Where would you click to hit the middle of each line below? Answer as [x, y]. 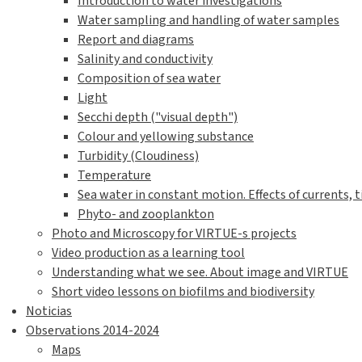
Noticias [49, 311]
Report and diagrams [136, 40]
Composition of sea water [149, 79]
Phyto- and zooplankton [146, 215]
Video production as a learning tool [148, 253]
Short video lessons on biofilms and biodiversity [183, 292]
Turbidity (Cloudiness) [138, 156]
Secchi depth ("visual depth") [158, 118]
